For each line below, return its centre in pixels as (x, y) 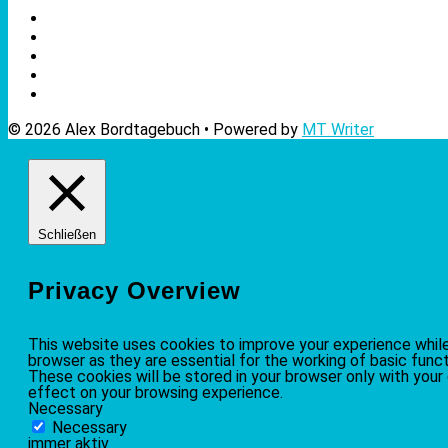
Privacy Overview (134, 290)
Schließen (67, 234)
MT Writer (338, 129)
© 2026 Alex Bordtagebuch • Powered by (155, 129)
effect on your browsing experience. (155, 392)
